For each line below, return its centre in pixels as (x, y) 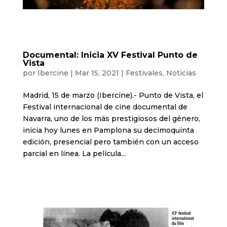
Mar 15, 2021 (97, 73)
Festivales (144, 73)
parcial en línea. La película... (74, 154)
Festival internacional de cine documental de (105, 107)
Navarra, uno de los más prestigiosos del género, (111, 119)
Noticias (181, 73)
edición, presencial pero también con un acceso (110, 142)
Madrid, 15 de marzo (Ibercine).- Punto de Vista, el (113, 96)
